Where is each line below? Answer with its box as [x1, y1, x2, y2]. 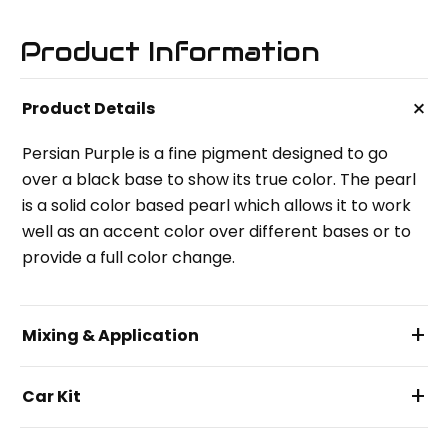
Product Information [20, 35, 320, 69]
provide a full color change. [22, 246, 235, 270]
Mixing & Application [22, 324, 199, 348]
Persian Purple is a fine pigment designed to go [22, 142, 388, 166]
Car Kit [22, 385, 81, 409]
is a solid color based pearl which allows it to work [22, 194, 411, 218]
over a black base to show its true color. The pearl [22, 168, 416, 192]
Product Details [22, 97, 155, 121]
